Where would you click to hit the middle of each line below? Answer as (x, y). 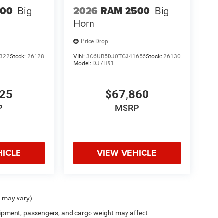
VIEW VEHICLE (127, 153)
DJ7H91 (103, 63)
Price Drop (94, 42)
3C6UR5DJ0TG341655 (116, 56)
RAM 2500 (125, 10)
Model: (83, 63)
